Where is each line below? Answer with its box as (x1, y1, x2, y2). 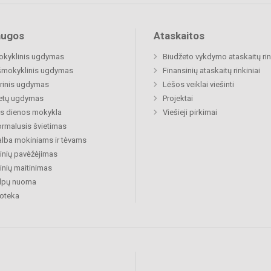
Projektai (163, 94, 193, 103)
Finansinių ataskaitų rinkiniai (163, 66, 260, 76)
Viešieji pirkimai (163, 108, 217, 117)
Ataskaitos (154, 30, 204, 42)
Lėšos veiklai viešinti (163, 80, 234, 90)
